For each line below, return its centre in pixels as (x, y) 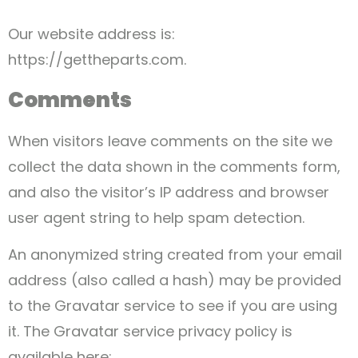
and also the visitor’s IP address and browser (169, 192)
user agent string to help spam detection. (156, 217)
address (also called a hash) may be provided (175, 280)
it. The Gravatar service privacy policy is (150, 332)
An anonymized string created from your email (175, 255)
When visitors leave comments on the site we (170, 141)
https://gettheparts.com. (97, 60)
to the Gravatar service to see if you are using (173, 306)
